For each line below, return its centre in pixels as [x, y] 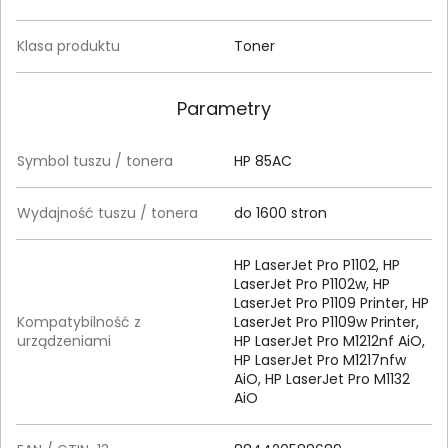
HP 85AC [263, 160]
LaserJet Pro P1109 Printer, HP [331, 302]
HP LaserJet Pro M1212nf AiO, [329, 340]
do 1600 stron [280, 212]
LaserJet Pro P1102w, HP [312, 283]
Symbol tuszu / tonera [95, 160]
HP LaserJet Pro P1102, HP [317, 264]
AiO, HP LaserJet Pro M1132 [322, 378]
